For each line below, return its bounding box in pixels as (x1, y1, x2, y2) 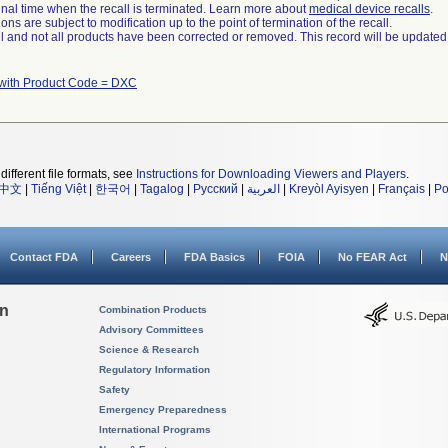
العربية (247, 182, 280, 196)
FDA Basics (184, 251, 245, 263)
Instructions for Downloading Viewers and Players (136, 167, 406, 181)
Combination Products (99, 304, 207, 315)
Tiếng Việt (31, 182, 86, 196)
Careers (111, 251, 151, 263)
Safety (99, 384, 130, 395)
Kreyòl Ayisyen (289, 182, 369, 196)
